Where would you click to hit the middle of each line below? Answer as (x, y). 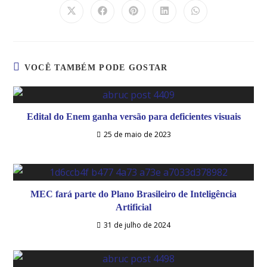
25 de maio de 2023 (137, 134)
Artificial (133, 207)
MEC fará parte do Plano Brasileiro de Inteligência (133, 194)
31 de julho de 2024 (137, 225)
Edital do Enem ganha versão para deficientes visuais (133, 117)
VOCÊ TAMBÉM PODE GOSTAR (96, 68)
